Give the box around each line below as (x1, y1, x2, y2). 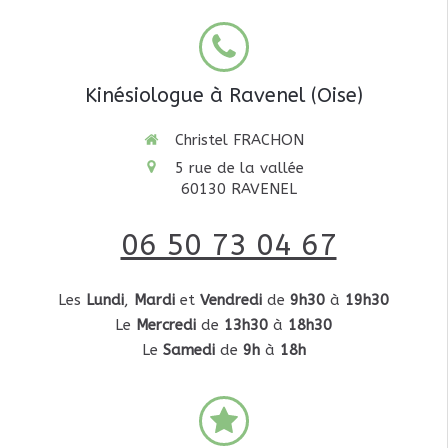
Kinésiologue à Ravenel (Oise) (84, 84, 363, 107)
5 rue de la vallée (174, 158, 304, 177)
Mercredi (136, 315, 196, 334)
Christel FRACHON (174, 131, 304, 149)
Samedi (162, 340, 215, 359)
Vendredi (200, 290, 262, 309)
